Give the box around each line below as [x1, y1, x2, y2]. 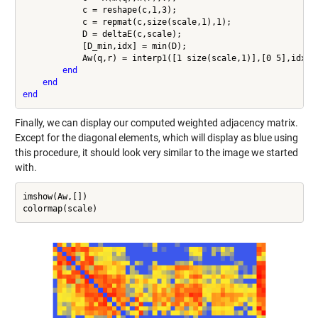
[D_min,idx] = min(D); [22, 40, 187, 51]
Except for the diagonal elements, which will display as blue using [14, 132, 298, 144]
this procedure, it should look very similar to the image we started [14, 147, 298, 159]
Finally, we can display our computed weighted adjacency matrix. [14, 117, 298, 129]
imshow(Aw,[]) [22, 191, 87, 202]
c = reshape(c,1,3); [22, 4, 177, 15]
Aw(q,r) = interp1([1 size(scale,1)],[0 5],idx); [22, 53, 316, 63]
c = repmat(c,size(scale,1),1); [22, 16, 231, 27]
